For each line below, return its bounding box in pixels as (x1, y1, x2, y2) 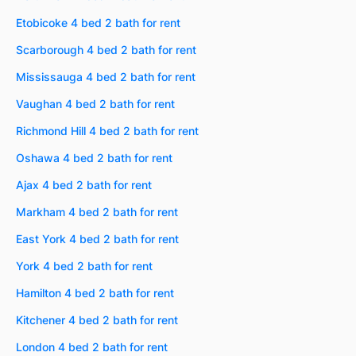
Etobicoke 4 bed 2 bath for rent (16, 15, 180, 29)
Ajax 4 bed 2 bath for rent (16, 177, 152, 192)
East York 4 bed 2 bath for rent (16, 231, 179, 246)
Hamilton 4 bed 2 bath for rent (16, 285, 174, 300)
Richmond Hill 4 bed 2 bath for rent (16, 123, 199, 137)
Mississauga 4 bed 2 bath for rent (16, 69, 195, 83)
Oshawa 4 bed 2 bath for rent (16, 150, 172, 164)
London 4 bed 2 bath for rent (16, 339, 168, 354)
